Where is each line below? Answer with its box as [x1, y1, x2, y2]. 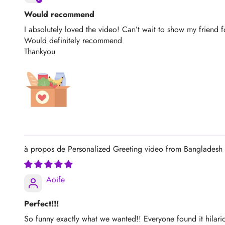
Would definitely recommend [24, 34, 122, 46]
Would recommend [24, 8, 94, 20]
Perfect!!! [24, 197, 59, 209]
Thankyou [24, 45, 55, 57]
